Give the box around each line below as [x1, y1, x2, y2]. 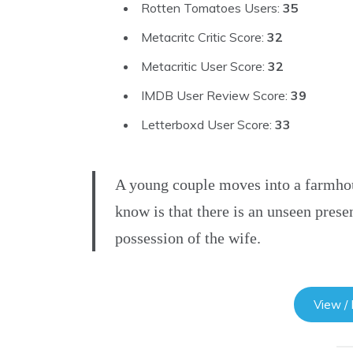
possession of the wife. [115, 229, 261, 247]
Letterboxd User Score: [141, 117, 275, 133]
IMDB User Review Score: [141, 87, 291, 104]
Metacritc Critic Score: [141, 29, 267, 46]
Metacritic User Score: [141, 58, 268, 75]
